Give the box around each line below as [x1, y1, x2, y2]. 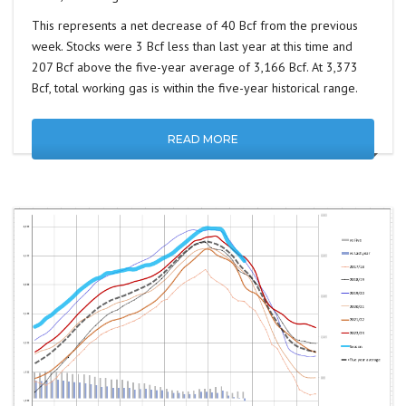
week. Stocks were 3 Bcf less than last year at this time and [32, 38, 353, 55]
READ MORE [168, 132, 238, 147]
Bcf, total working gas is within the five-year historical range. [32, 80, 358, 97]
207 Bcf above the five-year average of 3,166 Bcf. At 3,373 [32, 59, 358, 76]
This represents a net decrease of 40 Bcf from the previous [32, 17, 358, 34]
